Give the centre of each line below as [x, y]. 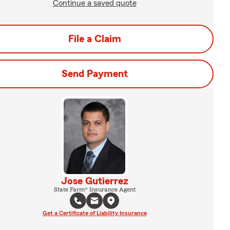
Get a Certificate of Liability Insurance [94, 213]
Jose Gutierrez [94, 181]
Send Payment [94, 74]
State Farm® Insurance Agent [94, 189]
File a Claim [94, 39]
